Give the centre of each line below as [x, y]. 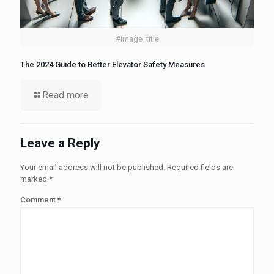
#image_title [137, 39]
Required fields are [200, 168]
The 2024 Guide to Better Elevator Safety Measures [113, 65]
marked [35, 179]
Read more [65, 95]
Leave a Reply [60, 143]
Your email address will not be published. [93, 168]
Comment [39, 200]
